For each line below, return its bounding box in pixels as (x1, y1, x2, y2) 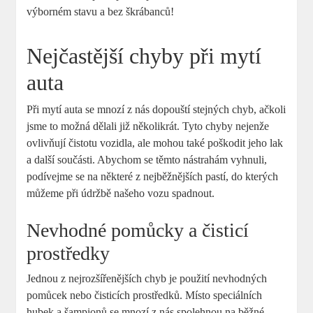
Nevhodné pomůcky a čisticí (27, 219, 249, 242)
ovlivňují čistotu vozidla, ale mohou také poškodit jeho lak (27, 137, 284, 150)
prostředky (27, 242, 110, 265)
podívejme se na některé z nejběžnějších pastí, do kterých (27, 170, 279, 183)
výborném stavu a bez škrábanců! (27, 6, 175, 18)
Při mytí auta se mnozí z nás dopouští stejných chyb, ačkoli (27, 103, 286, 116)
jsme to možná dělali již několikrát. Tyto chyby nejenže (27, 120, 270, 133)
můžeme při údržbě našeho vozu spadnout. (27, 187, 215, 200)
